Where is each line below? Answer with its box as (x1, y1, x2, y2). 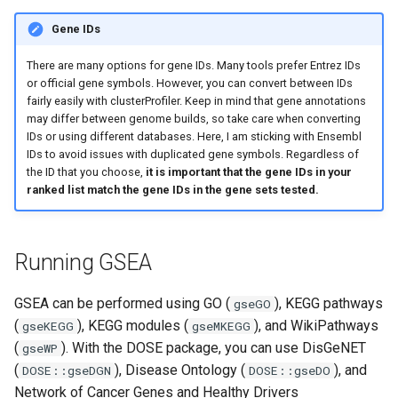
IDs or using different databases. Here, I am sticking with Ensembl (26, 130, 362, 144)
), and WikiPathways (254, 316, 378, 334)
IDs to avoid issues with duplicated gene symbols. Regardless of (26, 147, 359, 162)
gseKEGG (22, 317, 74, 334)
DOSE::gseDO (249, 362, 330, 378)
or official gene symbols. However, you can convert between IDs (26, 76, 353, 91)
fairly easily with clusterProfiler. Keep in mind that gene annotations (26, 94, 366, 108)
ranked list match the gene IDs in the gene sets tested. (26, 183, 319, 197)
